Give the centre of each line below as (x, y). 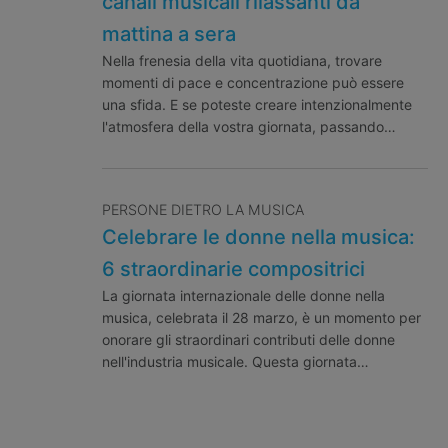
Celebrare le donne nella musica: (258, 237)
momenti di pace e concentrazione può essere (252, 83)
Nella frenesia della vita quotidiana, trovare (241, 61)
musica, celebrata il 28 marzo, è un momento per (261, 318)
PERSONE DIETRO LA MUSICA (202, 210)
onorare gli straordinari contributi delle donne (248, 340)
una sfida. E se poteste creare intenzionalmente (256, 105)
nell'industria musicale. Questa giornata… (235, 362)
